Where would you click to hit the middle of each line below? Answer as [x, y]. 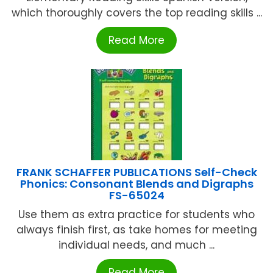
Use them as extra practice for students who [136, 214]
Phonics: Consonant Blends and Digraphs [136, 183]
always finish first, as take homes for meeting [136, 229]
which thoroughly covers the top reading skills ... [136, 12]
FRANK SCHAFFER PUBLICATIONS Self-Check [136, 172]
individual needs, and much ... [136, 245]
